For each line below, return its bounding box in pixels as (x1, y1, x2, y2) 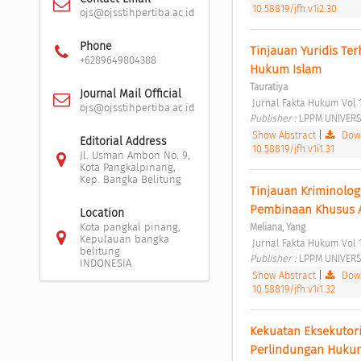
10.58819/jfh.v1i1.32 (251, 282, 335, 295)
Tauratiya (249, 81, 288, 93)
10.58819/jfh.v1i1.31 (251, 142, 334, 155)
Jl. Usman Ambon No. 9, (79, 148, 190, 161)
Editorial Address (79, 134, 167, 148)
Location (79, 205, 124, 220)
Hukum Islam (249, 61, 325, 77)
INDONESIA (79, 256, 131, 269)
